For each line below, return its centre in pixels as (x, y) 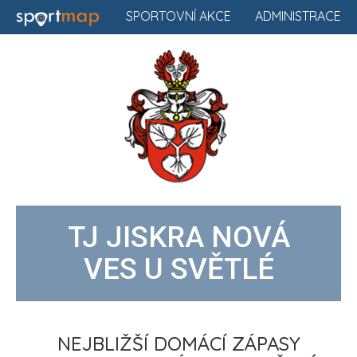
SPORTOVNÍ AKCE (178, 16)
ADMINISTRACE (298, 16)
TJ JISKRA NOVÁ (178, 237)
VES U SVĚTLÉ (178, 269)
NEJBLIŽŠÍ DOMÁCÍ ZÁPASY (178, 343)
